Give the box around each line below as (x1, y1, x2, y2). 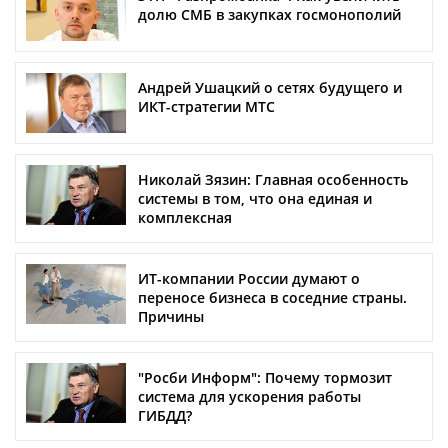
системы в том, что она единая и (138, 189, 372, 209)
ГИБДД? (138, 406, 192, 426)
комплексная (138, 208, 232, 228)
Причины (138, 307, 204, 327)
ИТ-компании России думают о (138, 269, 360, 289)
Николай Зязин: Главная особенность (138, 170, 408, 190)
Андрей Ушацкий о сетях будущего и (138, 78, 402, 98)
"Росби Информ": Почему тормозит (138, 368, 392, 388)
